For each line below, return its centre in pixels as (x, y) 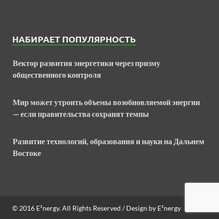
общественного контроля (57, 75)
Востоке (27, 153)
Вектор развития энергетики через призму (87, 63)
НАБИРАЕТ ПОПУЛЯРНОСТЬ (74, 39)
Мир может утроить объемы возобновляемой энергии (106, 102)
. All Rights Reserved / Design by (108, 208)
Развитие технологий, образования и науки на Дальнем (109, 141)
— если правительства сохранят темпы (81, 114)
